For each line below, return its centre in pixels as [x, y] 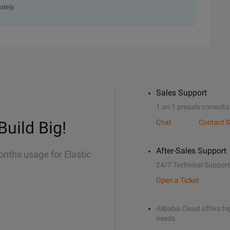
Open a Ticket [178, 180]
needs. [167, 218]
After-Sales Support [191, 151]
